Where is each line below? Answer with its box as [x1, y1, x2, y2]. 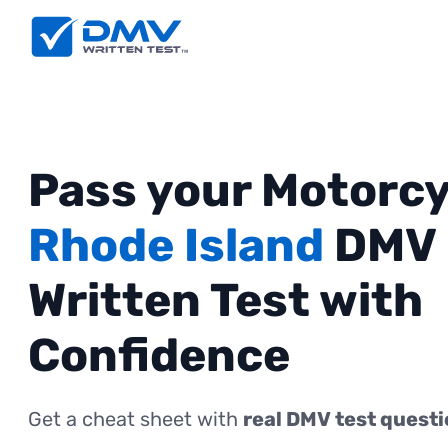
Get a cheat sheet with [28, 407, 243, 432]
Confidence [28, 328, 290, 384]
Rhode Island [28, 218, 324, 274]
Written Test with [28, 273, 423, 329]
